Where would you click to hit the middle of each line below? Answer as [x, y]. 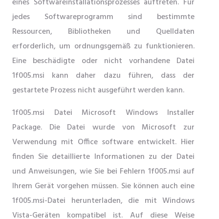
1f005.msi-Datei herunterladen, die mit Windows [103, 201]
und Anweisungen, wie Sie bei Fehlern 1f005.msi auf [103, 172]
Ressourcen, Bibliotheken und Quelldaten [103, 32]
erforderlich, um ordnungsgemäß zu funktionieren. [103, 46]
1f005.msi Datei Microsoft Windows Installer [103, 113]
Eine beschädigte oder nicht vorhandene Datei [103, 61]
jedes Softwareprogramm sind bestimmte [103, 17]
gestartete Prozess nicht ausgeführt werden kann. [98, 90]
